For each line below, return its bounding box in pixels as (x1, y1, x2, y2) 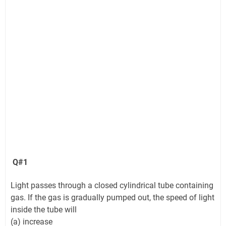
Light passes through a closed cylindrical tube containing (11, 181, 213, 191)
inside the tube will (11, 205, 77, 215)
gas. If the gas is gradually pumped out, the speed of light (11, 193, 214, 203)
